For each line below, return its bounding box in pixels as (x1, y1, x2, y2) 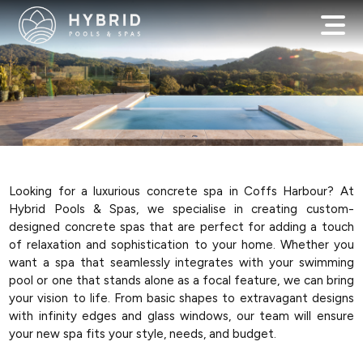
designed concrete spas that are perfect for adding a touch (9, 220, 354, 234)
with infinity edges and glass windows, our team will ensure (9, 309, 354, 323)
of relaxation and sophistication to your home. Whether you (9, 237, 354, 252)
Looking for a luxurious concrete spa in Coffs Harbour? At (9, 184, 354, 199)
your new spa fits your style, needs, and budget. (9, 327, 277, 341)
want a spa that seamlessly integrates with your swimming (9, 255, 354, 270)
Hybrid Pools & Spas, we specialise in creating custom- (9, 202, 354, 216)
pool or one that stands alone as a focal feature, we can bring (9, 273, 354, 288)
